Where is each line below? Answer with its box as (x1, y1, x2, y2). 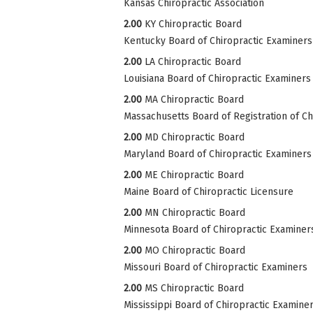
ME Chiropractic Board (145, 168, 244, 181)
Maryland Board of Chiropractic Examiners (124, 147, 312, 160)
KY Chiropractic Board (145, 17, 242, 30)
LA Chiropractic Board (145, 55, 241, 68)
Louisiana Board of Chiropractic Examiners (124, 72, 311, 85)
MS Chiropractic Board (145, 282, 244, 294)
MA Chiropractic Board (145, 93, 244, 105)
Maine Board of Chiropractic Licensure (124, 185, 293, 198)
